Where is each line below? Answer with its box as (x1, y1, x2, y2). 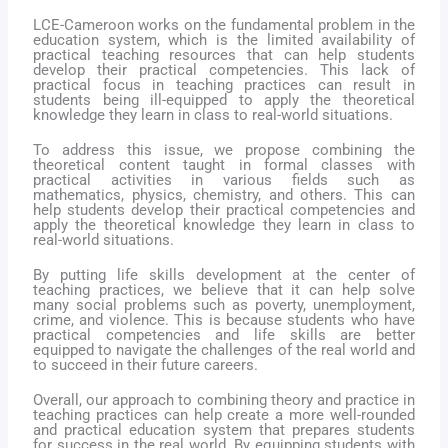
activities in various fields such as (110, 171, 415, 190)
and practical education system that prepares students (33, 421, 415, 440)
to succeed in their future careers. (33, 356, 259, 375)
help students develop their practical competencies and (33, 201, 415, 220)
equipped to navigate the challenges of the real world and (33, 341, 415, 360)
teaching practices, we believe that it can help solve (33, 281, 415, 300)
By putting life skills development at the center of (33, 266, 415, 285)
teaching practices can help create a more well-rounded (33, 406, 415, 425)
